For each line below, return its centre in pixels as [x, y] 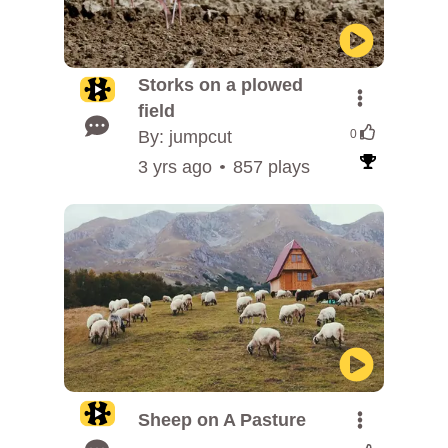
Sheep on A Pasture [222, 420]
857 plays [271, 167]
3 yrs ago [175, 167]
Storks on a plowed [220, 85]
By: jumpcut [185, 137]
